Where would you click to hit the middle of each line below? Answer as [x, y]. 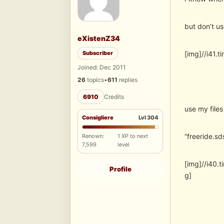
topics [95, 80]
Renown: [93, 136]
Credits [114, 97]
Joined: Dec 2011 [102, 67]
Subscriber [98, 53]
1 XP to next [132, 136]
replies [127, 80]
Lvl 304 [148, 118]
